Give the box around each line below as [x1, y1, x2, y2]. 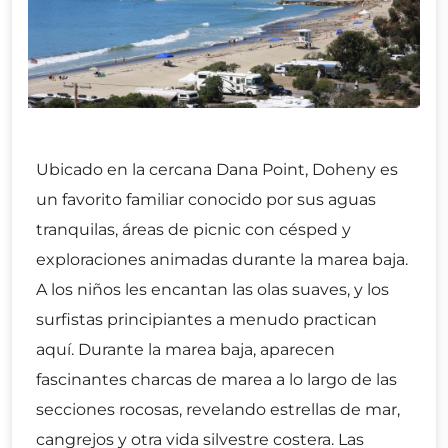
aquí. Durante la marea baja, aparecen [36, 340, 335, 360]
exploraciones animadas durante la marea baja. [36, 250, 408, 270]
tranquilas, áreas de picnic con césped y [36, 220, 351, 240]
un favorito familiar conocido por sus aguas [36, 190, 376, 210]
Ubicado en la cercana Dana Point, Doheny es [36, 160, 398, 180]
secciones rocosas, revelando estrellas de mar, [36, 400, 400, 420]
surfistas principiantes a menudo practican [36, 310, 377, 330]
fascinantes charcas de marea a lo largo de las [36, 370, 397, 390]
